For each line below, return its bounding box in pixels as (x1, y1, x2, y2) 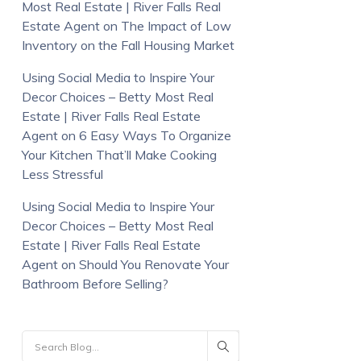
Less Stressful (21, 166, 103, 183)
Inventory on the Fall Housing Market (21, 37, 234, 54)
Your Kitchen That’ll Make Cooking (21, 147, 217, 164)
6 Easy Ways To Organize (78, 127, 231, 144)
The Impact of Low (120, 18, 231, 35)
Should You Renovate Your (78, 256, 229, 273)
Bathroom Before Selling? (21, 276, 168, 293)
